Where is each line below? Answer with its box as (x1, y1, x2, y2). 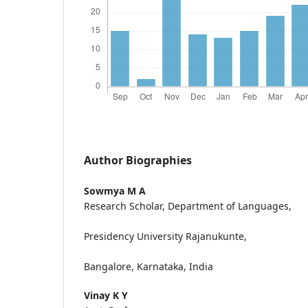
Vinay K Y (84, 288, 128, 302)
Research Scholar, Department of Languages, (84, 199, 291, 212)
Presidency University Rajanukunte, (84, 229, 247, 243)
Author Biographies (84, 152, 192, 168)
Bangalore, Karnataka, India (84, 259, 213, 273)
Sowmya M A (84, 184, 146, 197)
